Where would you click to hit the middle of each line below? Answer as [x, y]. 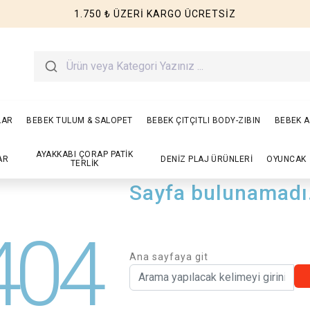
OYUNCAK [286, 159]
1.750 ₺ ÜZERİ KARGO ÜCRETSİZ [155, 14]
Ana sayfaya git [169, 257]
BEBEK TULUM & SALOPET [80, 120]
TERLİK [84, 163]
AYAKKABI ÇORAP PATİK [85, 154]
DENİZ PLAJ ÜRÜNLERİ [207, 159]
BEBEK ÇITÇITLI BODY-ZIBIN [203, 120]
